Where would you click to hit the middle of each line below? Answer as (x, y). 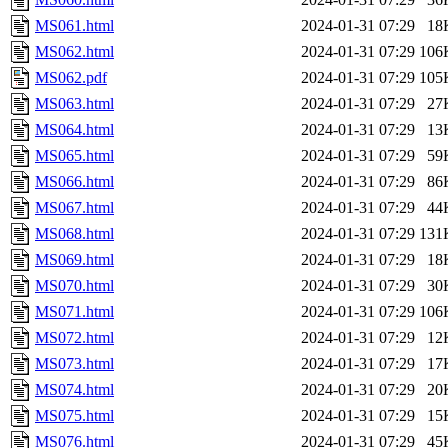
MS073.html (74, 364)
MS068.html (74, 234)
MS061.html (74, 26)
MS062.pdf (71, 78)
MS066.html (74, 182)
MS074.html (74, 390)
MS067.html (74, 208)
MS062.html (74, 52)
